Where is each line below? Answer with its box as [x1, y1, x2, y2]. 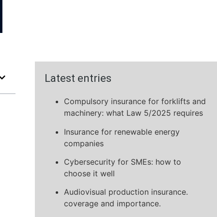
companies [63, 138, 104, 148]
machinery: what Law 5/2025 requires [63, 108, 203, 118]
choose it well [63, 168, 115, 178]
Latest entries [44, 72, 111, 85]
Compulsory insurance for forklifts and [63, 96, 206, 107]
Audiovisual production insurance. [63, 187, 188, 197]
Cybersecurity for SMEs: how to [63, 156, 181, 167]
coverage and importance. [63, 199, 161, 209]
